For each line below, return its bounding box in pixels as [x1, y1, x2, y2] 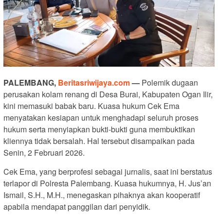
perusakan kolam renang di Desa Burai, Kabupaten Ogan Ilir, [3, 89, 213, 100]
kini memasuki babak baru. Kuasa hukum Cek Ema [3, 100, 180, 112]
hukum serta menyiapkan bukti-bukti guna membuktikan [3, 124, 195, 135]
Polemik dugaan [140, 77, 198, 89]
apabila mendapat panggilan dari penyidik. [3, 201, 150, 213]
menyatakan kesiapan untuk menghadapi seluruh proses [3, 112, 199, 124]
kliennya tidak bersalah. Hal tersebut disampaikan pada [3, 135, 195, 147]
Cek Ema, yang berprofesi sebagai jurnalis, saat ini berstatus [3, 166, 212, 178]
